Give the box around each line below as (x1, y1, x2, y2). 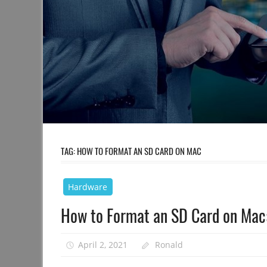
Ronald (155, 239, 184, 251)
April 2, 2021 (77, 239, 128, 251)
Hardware (68, 181, 108, 193)
